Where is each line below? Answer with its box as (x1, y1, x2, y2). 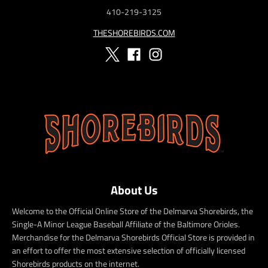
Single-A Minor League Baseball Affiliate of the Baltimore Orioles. (12, 218, 240, 231)
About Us (111, 181, 157, 200)
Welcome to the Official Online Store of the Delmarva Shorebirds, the (12, 205, 253, 218)
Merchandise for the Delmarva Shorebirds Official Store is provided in (12, 231, 255, 244)
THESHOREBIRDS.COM (93, 26, 175, 39)
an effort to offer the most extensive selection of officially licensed (12, 244, 245, 257)
